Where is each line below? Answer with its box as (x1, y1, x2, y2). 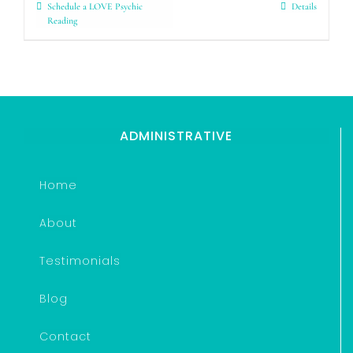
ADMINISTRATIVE (120, 127, 232, 145)
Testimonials (39, 253, 121, 269)
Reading (47, 15, 77, 26)
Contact (39, 329, 91, 344)
